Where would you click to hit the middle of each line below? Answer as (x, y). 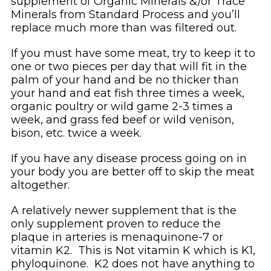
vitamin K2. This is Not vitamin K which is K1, (133, 250)
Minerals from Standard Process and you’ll (125, 14)
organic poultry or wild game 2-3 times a (122, 106)
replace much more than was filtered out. (123, 28)
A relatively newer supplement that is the (123, 210)
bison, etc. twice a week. (76, 133)
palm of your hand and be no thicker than (125, 80)
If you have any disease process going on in (129, 158)
